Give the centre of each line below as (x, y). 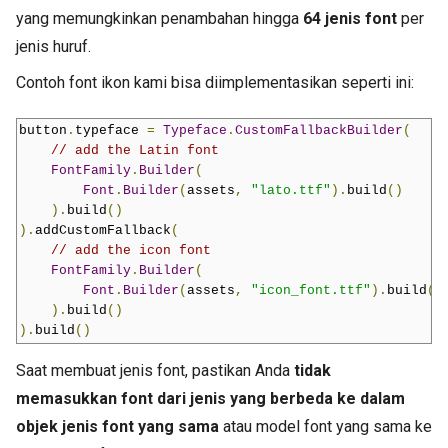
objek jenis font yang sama (119, 427)
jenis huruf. (53, 47)
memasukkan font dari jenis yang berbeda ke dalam (210, 399)
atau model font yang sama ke (327, 427)
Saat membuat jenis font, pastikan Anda (155, 371)
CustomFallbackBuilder (319, 131)
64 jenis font (350, 19)
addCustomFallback (103, 231)
